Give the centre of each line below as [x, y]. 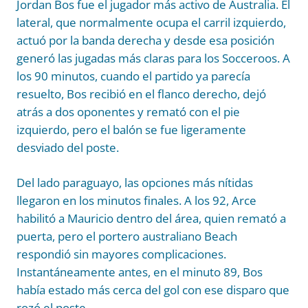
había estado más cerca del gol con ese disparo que [153, 290]
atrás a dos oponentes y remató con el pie [128, 112]
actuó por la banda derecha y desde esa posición [145, 41]
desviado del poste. [68, 148]
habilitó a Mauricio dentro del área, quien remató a [151, 219]
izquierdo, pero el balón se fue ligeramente [131, 130]
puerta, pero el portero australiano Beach [127, 236]
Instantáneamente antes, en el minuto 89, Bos [140, 272]
